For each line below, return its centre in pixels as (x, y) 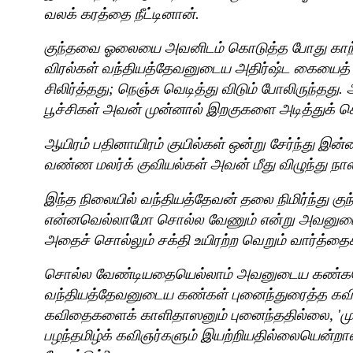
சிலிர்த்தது (76, 89)
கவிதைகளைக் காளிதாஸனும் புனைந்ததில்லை (187, 315)
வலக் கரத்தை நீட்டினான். (122, 13)
